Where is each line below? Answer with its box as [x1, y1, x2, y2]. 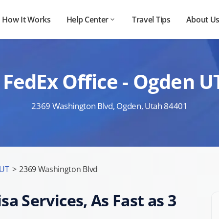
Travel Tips [132, 14, 171, 25]
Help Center [66, 14, 109, 25]
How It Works [2, 14, 51, 25]
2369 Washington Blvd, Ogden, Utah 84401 [31, 100, 188, 111]
